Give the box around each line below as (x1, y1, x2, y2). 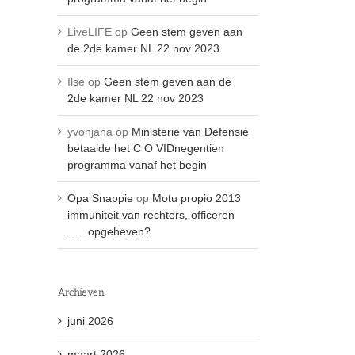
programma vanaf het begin (67, 158, 207, 171)
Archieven (58, 285, 105, 298)
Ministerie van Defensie (132, 124, 249, 138)
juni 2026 (67, 314, 113, 327)
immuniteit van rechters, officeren (67, 208, 235, 221)
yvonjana (67, 124, 113, 138)
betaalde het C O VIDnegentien (67, 141, 224, 155)
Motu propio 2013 (152, 191, 241, 204)
